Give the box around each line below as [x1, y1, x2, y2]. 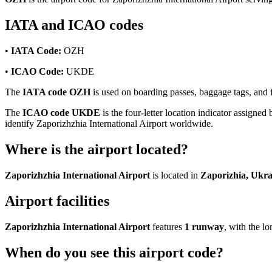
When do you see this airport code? [5, 244, 223, 260]
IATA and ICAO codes [5, 17, 143, 33]
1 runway [185, 221, 224, 232]
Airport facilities [5, 192, 109, 209]
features [150, 221, 185, 232]
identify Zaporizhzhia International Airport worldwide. [5, 118, 213, 129]
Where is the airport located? [5, 141, 188, 157]
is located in [150, 169, 200, 180]
